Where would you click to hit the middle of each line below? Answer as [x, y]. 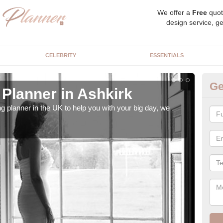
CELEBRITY [60, 55]
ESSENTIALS [167, 55]
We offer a [175, 12]
